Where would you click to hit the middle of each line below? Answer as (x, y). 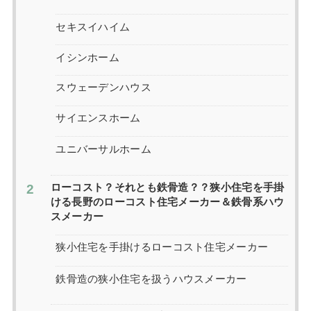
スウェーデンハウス (103, 88)
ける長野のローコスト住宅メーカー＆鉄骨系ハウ (167, 202)
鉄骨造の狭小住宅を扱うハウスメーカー (151, 278)
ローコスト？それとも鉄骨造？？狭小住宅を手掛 (167, 188)
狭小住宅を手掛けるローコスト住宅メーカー (162, 247)
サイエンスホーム (98, 118)
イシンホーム (88, 57)
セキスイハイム (93, 26)
